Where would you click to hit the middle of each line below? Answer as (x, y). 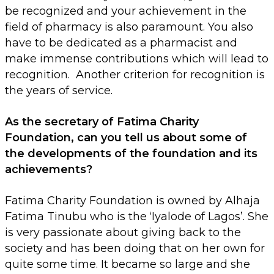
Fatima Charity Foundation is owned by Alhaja (132, 201)
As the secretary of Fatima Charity (102, 122)
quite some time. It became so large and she (128, 265)
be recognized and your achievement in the (126, 11)
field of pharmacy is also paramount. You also (129, 27)
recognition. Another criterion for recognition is (135, 75)
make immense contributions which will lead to (137, 59)
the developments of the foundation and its (131, 154)
